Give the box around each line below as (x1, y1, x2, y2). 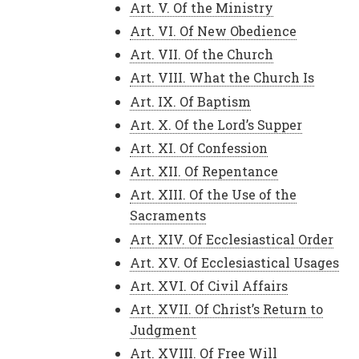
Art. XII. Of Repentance (130, 163, 278, 180)
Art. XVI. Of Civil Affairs (130, 276, 288, 294)
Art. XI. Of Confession (130, 139, 268, 156)
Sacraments (130, 207, 206, 224)
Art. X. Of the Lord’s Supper (130, 115, 302, 133)
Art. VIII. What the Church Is (130, 69, 314, 87)
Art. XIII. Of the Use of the (130, 186, 296, 204)
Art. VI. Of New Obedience (130, 22, 296, 39)
